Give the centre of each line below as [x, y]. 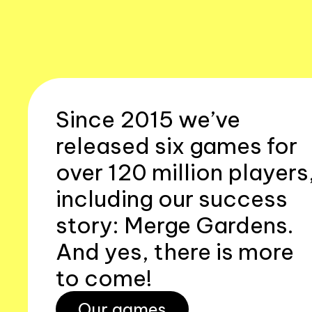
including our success [172, 198]
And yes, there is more [175, 251]
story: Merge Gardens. [175, 225]
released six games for [177, 146]
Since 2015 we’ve [148, 119]
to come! [104, 278]
